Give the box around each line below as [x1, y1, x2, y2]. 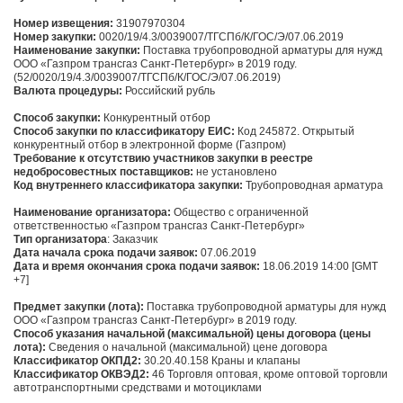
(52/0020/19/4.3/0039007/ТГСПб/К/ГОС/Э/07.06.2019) [13, 71, 281, 85]
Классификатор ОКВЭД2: [13, 368, 152, 381]
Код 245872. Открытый [235, 125, 354, 139]
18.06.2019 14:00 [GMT [260, 260, 378, 273]
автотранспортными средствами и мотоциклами [13, 381, 262, 395]
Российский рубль [122, 85, 215, 98]
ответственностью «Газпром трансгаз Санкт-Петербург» [13, 219, 305, 233]
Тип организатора [13, 233, 107, 246]
